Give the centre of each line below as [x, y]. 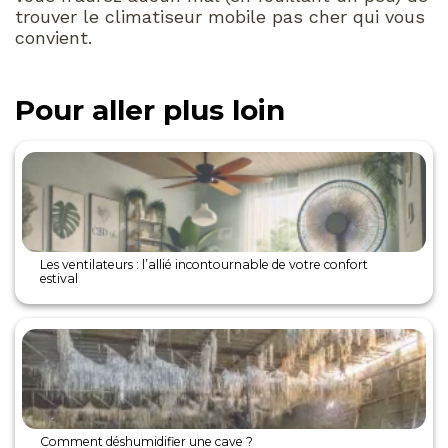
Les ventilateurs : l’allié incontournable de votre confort [204, 265]
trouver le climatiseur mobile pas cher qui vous [220, 16]
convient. [53, 37]
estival [59, 279]
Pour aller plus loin [150, 109]
